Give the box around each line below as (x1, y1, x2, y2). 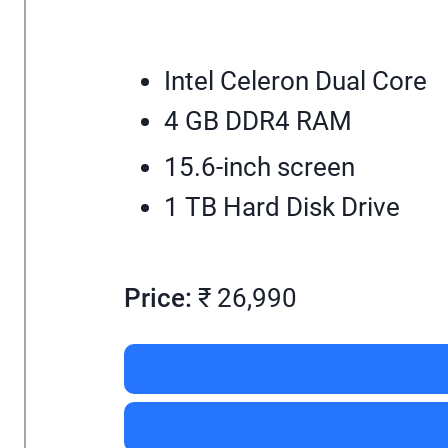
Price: (124, 283, 192, 314)
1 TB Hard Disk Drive (164, 191, 400, 222)
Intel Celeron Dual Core (164, 65, 427, 96)
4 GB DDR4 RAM (164, 105, 352, 136)
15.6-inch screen (164, 151, 355, 182)
